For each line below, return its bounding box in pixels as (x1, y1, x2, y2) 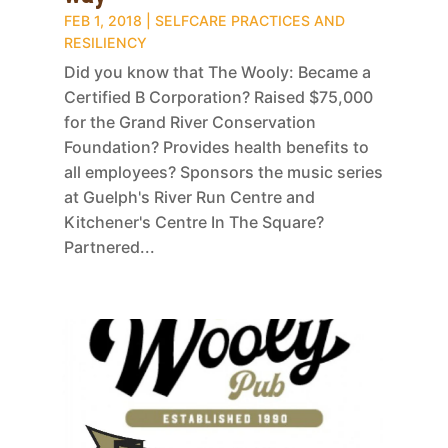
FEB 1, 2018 (63, 11, 142, 29)
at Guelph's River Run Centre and (63, 186, 315, 207)
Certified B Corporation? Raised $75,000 (63, 86, 373, 107)
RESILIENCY (63, 33, 147, 51)
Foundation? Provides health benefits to (63, 136, 369, 157)
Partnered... (63, 236, 155, 257)
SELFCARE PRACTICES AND (154, 11, 345, 29)
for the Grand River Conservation (63, 111, 316, 132)
